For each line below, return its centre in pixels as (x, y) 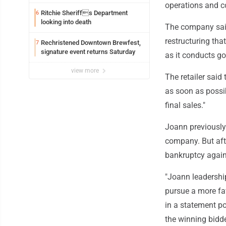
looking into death (66, 22)
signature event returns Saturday (88, 52)
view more (86, 71)
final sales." (185, 105)
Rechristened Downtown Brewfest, (91, 43)
